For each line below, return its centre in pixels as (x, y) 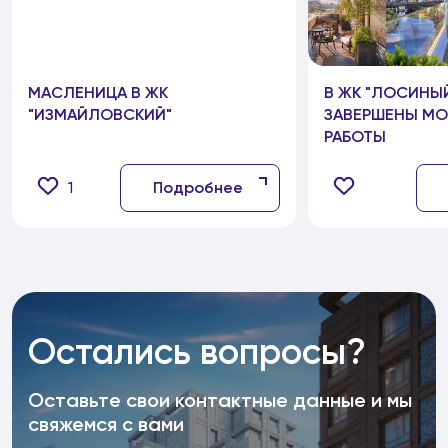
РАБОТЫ (355, 136)
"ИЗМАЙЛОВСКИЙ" (100, 114)
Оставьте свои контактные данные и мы (220, 400)
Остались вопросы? (197, 351)
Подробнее (198, 187)
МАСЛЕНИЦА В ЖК (98, 92)
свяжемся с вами (106, 424)
